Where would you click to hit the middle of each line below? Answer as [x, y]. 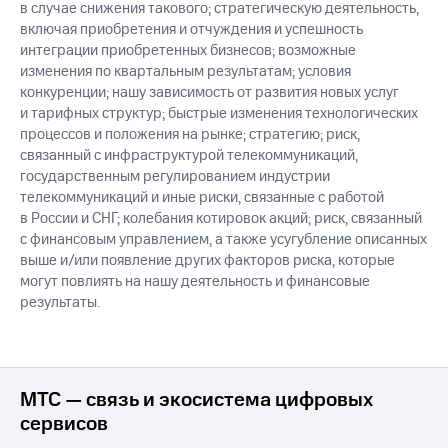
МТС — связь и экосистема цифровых [196, 400]
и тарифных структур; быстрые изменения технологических [219, 114]
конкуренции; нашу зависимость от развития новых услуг [209, 93]
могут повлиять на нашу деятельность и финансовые [195, 282]
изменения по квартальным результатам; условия [185, 72]
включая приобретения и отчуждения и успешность [191, 30]
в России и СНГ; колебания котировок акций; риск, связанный [221, 219]
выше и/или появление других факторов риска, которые [207, 261]
